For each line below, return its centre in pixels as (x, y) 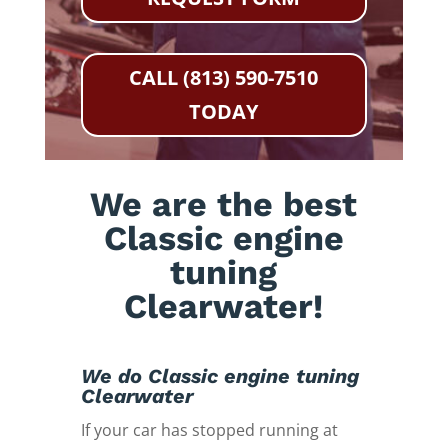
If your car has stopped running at (209, 429)
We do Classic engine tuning (219, 375)
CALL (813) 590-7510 (224, 77)
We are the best (224, 203)
